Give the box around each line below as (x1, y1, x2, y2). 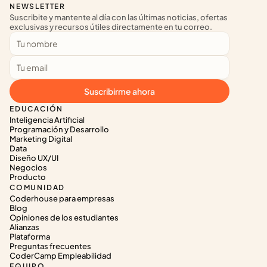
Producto (10, 172, 46, 182)
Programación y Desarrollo (10, 125, 109, 134)
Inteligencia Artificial (10, 115, 85, 125)
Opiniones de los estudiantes (10, 213, 119, 222)
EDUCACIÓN (10, 104, 64, 113)
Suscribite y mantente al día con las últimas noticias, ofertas (10, 13, 228, 22)
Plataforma (10, 232, 50, 241)
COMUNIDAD (10, 183, 66, 192)
